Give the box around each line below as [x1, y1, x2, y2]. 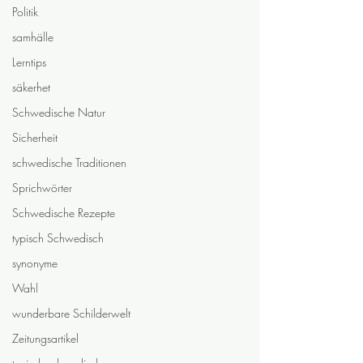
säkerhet [12, 79, 50, 95]
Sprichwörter [12, 180, 72, 195]
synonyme [12, 255, 58, 271]
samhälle [12, 29, 53, 45]
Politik [12, 4, 38, 19]
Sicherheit [12, 130, 58, 145]
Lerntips [12, 54, 46, 70]
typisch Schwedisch [12, 230, 104, 246]
